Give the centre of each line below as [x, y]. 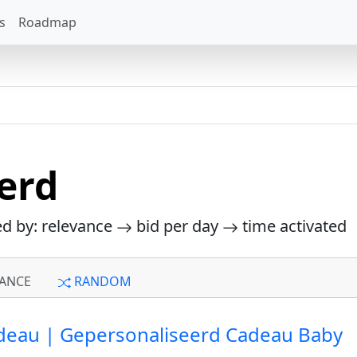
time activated [292, 226]
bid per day [177, 226]
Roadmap [47, 22]
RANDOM [101, 281]
